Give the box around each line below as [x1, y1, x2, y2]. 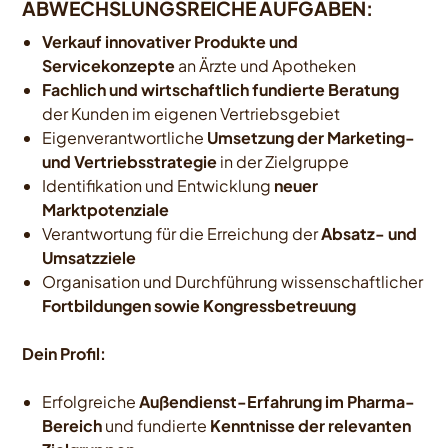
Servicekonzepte [42, 55, 176, 76]
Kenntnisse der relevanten [210, 415, 412, 436]
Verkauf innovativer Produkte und [42, 31, 299, 52]
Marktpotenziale [42, 199, 170, 220]
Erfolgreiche [42, 391, 140, 412]
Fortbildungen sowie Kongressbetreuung [42, 295, 357, 316]
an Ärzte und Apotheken [175, 55, 357, 76]
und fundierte [102, 415, 211, 436]
